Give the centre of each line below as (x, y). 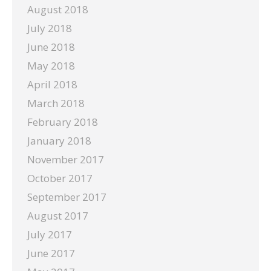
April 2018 (52, 84)
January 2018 (59, 141)
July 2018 (50, 28)
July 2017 (50, 234)
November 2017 (66, 159)
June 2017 (51, 253)
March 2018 (56, 103)
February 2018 (63, 122)
